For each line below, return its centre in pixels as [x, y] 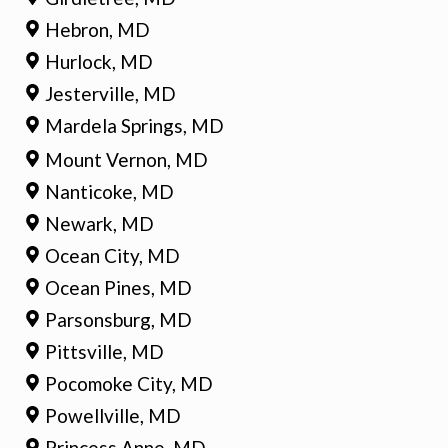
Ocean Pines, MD [119, 287]
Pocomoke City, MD [129, 383]
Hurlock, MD [99, 61]
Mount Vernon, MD [127, 159]
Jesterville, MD [111, 93]
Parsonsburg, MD [119, 319]
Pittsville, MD [105, 351]
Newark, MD [100, 223]
